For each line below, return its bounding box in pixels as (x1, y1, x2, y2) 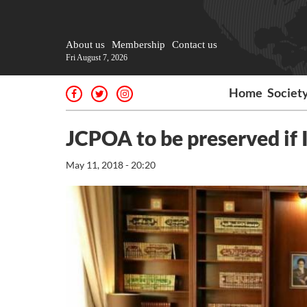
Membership (112, 39, 165, 50)
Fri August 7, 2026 (66, 53, 127, 62)
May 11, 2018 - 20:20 (66, 159, 156, 171)
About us (66, 39, 105, 50)
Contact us (172, 39, 217, 50)
